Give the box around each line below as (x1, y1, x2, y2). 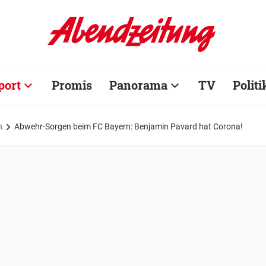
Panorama (109, 77, 167, 93)
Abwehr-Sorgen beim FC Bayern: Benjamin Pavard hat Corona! (14, 121, 243, 131)
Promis (52, 77, 92, 93)
